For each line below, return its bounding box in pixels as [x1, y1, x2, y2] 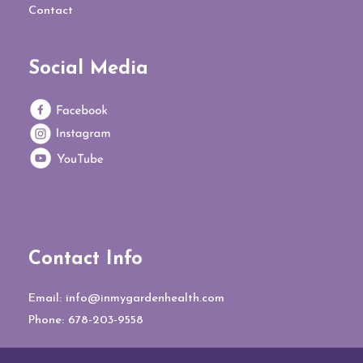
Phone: [28, 314, 68, 327]
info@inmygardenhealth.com [66, 292, 224, 305]
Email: [28, 292, 66, 305]
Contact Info [28, 250, 143, 270]
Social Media [28, 59, 148, 79]
